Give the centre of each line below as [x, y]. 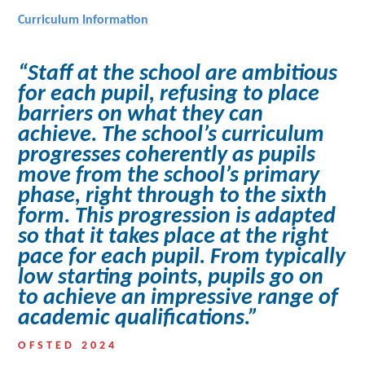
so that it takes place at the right [174, 237]
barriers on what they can [141, 114]
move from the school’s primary [169, 176]
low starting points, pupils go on [171, 277]
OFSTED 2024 [68, 345]
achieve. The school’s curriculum [172, 135]
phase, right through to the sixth [173, 196]
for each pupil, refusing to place [169, 94]
